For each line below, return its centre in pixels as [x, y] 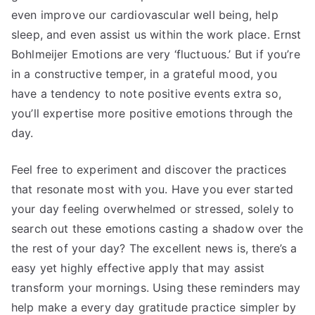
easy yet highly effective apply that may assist [138, 268]
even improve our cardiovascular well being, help [145, 15]
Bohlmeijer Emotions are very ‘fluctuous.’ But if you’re [156, 54]
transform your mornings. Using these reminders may [156, 288]
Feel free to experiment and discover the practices [149, 169]
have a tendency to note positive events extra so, [146, 94]
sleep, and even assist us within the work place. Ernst [156, 34]
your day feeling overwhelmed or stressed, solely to [153, 209]
